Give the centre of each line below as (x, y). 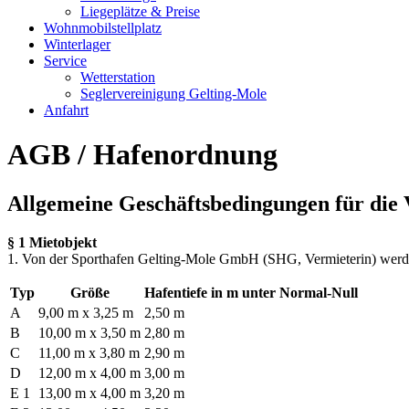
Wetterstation (118, 77)
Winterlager (77, 44)
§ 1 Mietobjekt (52, 242)
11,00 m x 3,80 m (89, 352)
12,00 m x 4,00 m (89, 372)
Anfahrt (66, 110)
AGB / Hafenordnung (142, 155)
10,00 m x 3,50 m (89, 332)
